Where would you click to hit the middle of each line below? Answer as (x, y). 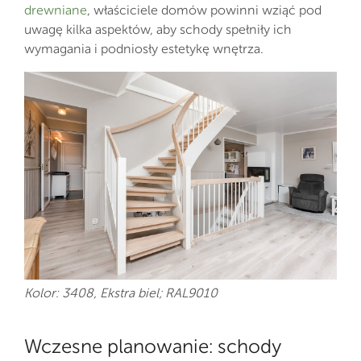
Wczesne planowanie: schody (153, 346)
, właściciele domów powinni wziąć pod (204, 10)
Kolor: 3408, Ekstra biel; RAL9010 (121, 293)
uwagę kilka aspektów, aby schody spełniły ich (158, 29)
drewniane (56, 10)
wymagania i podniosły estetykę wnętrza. (144, 49)
